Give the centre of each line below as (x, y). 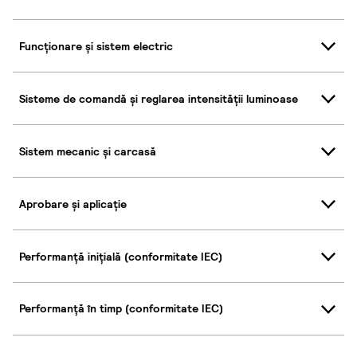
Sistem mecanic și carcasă (88, 151)
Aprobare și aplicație (73, 204)
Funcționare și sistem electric (96, 46)
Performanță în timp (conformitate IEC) (121, 309)
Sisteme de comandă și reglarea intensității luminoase (159, 98)
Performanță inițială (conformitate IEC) (121, 256)
